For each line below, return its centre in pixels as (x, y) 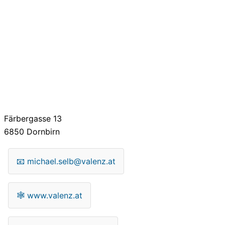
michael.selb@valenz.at (71, 161)
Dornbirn (42, 131)
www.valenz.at (55, 195)
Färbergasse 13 (33, 118)
